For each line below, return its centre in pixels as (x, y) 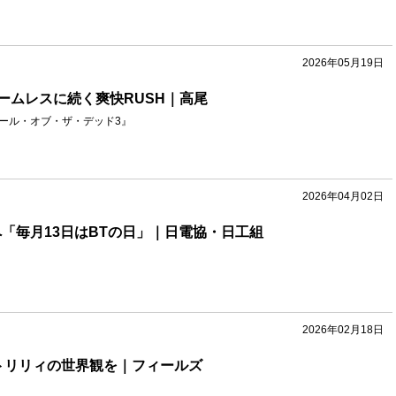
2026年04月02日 (343, 196)
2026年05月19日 (343, 63)
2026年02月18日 (343, 329)
